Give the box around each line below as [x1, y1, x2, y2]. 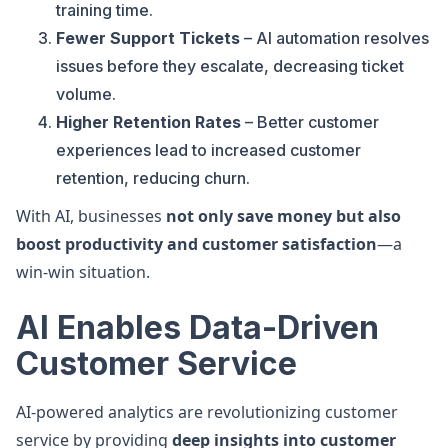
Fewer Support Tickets [56, 28, 240, 48]
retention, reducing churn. [56, 168, 250, 188]
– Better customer [241, 112, 379, 132]
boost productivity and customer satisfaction [16, 233, 377, 255]
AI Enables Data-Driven [16, 308, 379, 347]
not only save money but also [166, 205, 401, 227]
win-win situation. [16, 261, 150, 283]
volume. [56, 84, 116, 104]
